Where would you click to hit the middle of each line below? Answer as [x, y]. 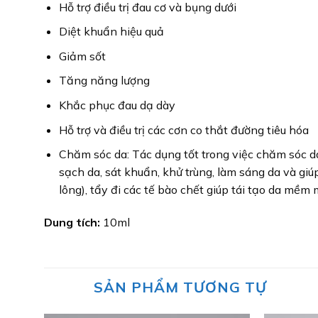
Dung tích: [72, 222]
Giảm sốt [82, 56]
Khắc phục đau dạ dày [117, 105]
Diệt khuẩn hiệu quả [111, 32]
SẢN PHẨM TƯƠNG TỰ [180, 287]
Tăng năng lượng [104, 81]
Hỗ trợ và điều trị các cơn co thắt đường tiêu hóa [183, 130]
